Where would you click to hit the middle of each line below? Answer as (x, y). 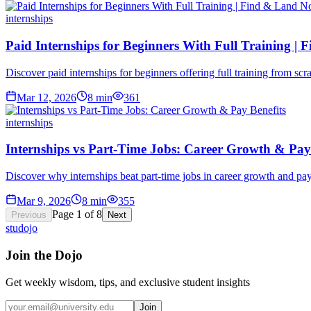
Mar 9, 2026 (44, 201)
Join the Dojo (44, 255)
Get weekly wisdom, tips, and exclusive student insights (128, 282)
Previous (29, 215)
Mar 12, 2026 (47, 97)
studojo (22, 228)
